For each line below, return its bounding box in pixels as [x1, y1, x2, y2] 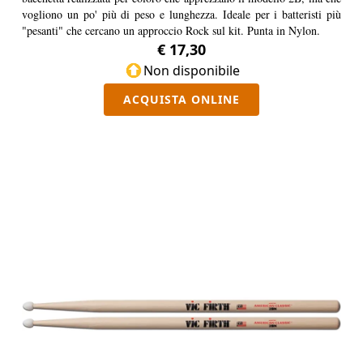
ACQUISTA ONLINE [123, 92, 240, 107]
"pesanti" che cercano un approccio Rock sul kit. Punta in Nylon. [22, 23, 320, 38]
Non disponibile [143, 62, 240, 79]
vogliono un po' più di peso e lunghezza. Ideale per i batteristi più [22, 6, 341, 22]
